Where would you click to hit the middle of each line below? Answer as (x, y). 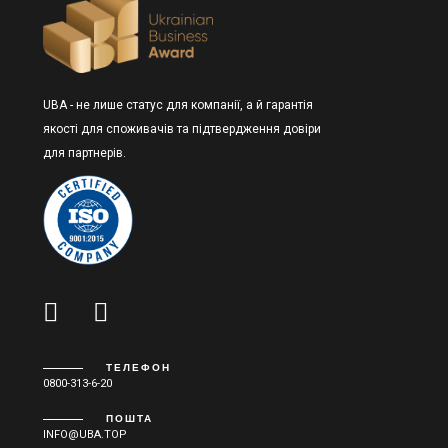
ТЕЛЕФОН (138, 368)
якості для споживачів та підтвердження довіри (181, 129)
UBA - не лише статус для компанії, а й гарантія (177, 105)
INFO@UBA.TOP (84, 435)
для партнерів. (84, 153)
